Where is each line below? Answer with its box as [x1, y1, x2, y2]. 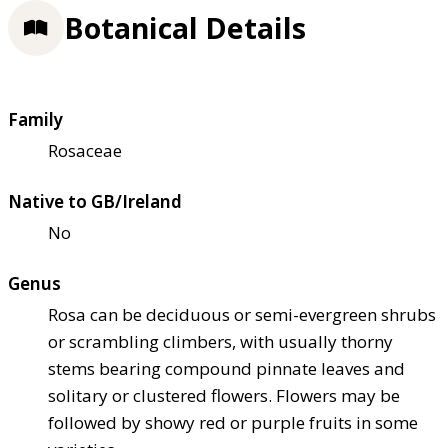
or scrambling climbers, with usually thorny [48, 330, 393, 354]
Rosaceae [48, 139, 122, 163]
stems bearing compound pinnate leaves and [48, 357, 405, 381]
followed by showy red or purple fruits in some [48, 411, 418, 435]
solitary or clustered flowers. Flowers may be [48, 384, 400, 408]
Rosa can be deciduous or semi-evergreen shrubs [48, 303, 436, 327]
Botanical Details [64, 9, 306, 48]
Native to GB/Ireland [8, 190, 182, 214]
